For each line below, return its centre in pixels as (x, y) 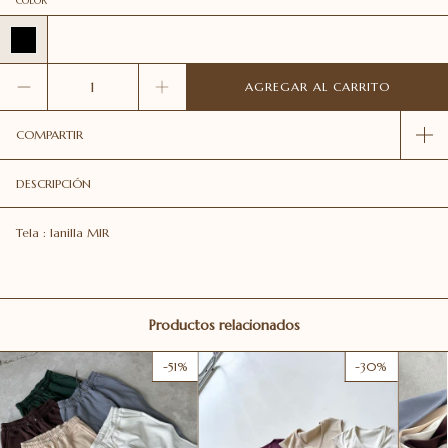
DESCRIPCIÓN (53, 183)
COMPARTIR (49, 134)
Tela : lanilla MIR (64, 232)
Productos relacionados (224, 324)
